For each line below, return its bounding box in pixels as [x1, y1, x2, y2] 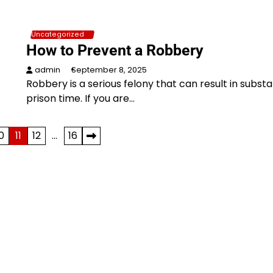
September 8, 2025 [71, 65, 147, 75]
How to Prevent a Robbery [26, 41, 204, 59]
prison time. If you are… [26, 91, 135, 105]
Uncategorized [30, 30, 84, 39]
